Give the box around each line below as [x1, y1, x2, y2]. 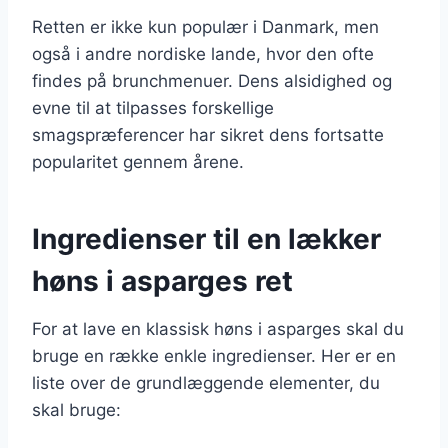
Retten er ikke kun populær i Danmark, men [32, 16, 379, 37]
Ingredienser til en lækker [32, 221, 381, 256]
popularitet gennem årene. [32, 151, 244, 172]
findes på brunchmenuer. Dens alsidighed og [32, 70, 392, 91]
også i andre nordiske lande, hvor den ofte [32, 43, 374, 64]
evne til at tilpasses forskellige [32, 97, 274, 118]
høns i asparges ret [32, 263, 293, 298]
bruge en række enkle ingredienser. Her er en [32, 345, 396, 366]
